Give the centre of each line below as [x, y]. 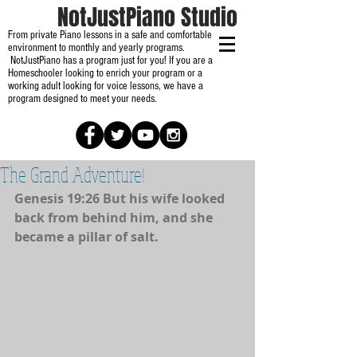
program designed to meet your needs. [82, 99]
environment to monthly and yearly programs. [96, 48]
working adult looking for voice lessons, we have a [106, 86]
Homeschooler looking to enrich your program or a [105, 73]
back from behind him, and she [115, 218]
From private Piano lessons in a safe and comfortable [110, 35]
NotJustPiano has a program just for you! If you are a [110, 61]
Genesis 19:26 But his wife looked [121, 198]
